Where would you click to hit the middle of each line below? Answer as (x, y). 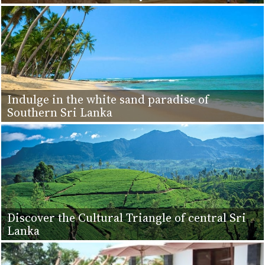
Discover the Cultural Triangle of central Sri (127, 218)
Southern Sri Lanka (60, 113)
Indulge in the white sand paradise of (108, 100)
